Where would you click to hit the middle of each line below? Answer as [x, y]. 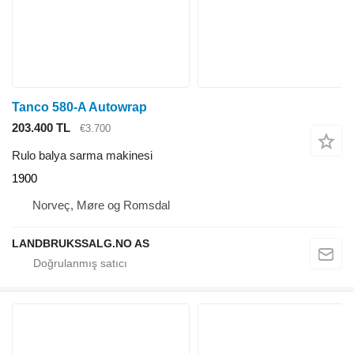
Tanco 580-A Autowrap [79, 107]
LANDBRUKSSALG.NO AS [81, 243]
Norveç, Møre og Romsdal [101, 205]
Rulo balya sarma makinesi [82, 155]
